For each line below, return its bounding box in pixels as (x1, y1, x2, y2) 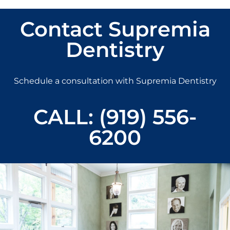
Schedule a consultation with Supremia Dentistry (13, 76, 217, 86)
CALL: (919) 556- (33, 104, 197, 130)
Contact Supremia (20, 16, 210, 42)
